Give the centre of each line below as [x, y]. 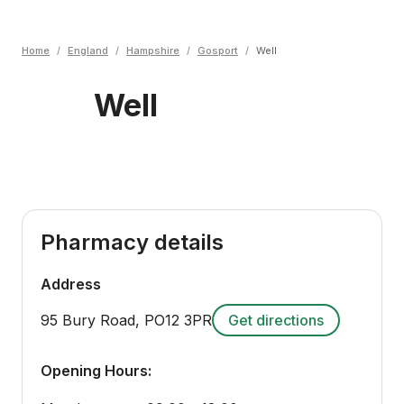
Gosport [218, 50]
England [88, 50]
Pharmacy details [132, 242]
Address [71, 284]
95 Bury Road [88, 320]
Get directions [276, 320]
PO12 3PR [178, 320]
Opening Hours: [96, 371]
